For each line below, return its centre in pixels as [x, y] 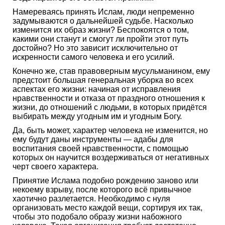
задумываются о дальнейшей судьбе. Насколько [103, 21]
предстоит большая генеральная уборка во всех [103, 80]
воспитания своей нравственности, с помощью [100, 148]
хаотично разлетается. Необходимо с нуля [91, 198]
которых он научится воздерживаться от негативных [111, 157]
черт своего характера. [55, 166]
